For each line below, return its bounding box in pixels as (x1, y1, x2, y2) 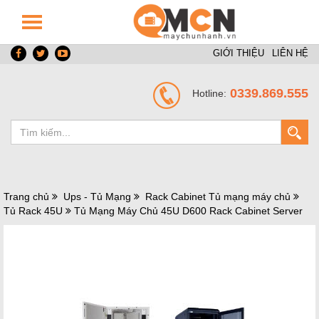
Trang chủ (4, 191, 49, 202)
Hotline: (192, 88, 226, 99)
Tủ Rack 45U (4, 205, 66, 216)
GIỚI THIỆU (213, 48, 264, 58)
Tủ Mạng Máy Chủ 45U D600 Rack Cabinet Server (74, 205, 303, 216)
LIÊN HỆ (272, 48, 308, 58)
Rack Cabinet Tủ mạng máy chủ (142, 191, 293, 202)
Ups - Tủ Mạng (61, 191, 134, 202)
